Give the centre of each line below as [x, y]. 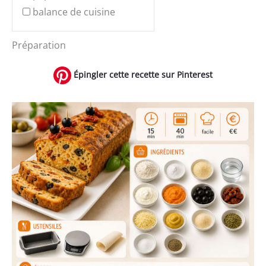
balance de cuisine [74, 12]
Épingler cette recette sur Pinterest [142, 74]
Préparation [39, 45]
